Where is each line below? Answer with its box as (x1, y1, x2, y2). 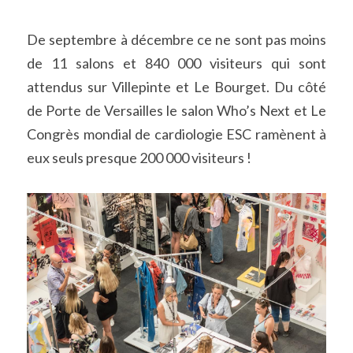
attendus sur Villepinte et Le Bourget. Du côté (27, 78, 326, 95)
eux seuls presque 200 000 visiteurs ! (27, 149, 251, 166)
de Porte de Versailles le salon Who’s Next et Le (27, 102, 326, 119)
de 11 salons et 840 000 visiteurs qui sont (27, 54, 326, 72)
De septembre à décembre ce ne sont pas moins (27, 31, 326, 48)
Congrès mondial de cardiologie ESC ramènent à (27, 125, 326, 143)
